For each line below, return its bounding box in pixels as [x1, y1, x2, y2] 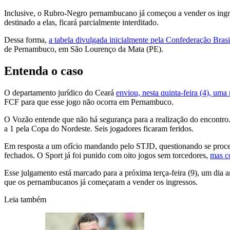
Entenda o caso [4, 64, 83, 78]
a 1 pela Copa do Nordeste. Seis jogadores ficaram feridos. [4, 124, 194, 133]
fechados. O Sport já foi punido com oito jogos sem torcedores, [4, 151, 210, 160]
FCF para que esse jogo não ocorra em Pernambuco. [4, 98, 174, 107]
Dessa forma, [4, 35, 49, 45]
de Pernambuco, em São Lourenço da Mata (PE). [4, 45, 163, 54]
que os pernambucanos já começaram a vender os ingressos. [4, 178, 198, 187]
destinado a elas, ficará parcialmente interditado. [4, 18, 159, 27]
